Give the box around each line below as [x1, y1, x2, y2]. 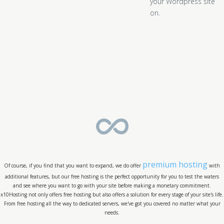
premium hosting [142, 159, 207, 170]
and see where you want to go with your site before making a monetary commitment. [13, 182, 211, 189]
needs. [104, 209, 119, 216]
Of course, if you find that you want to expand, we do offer [4, 162, 142, 169]
